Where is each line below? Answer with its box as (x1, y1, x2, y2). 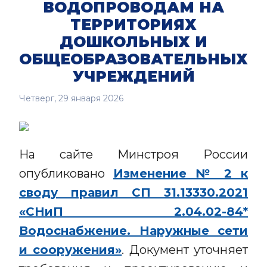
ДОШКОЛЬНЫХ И (60, 33, 207, 51)
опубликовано (19, 166, 113, 181)
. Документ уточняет (122, 243, 249, 257)
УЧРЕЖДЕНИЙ (72, 67, 195, 85)
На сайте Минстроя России (19, 147, 248, 162)
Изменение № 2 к (113, 166, 248, 181)
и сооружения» (19, 243, 122, 257)
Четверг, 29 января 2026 (19, 93, 123, 104)
